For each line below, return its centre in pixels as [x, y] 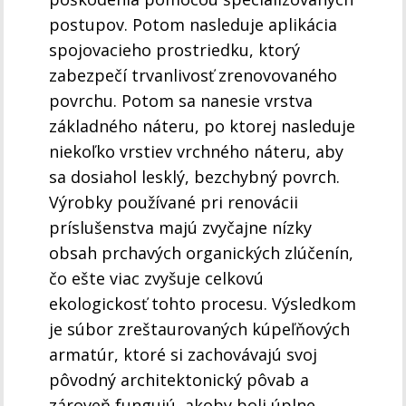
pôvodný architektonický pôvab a [179, 380]
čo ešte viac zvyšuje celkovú [157, 279]
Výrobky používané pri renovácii [174, 203]
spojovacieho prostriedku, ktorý [175, 50]
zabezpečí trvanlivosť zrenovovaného [193, 76]
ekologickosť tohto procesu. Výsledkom [203, 304]
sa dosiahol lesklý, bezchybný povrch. [195, 177]
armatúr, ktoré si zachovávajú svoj [184, 355]
